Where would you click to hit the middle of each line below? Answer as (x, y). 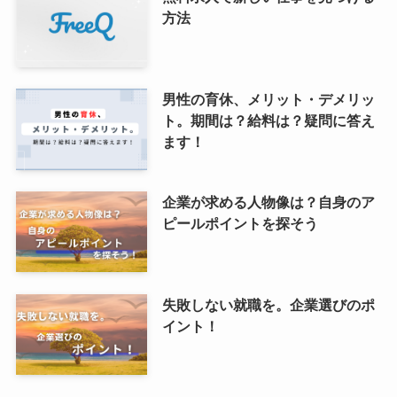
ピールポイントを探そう (240, 223)
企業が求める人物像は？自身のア (268, 202)
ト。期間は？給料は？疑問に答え (268, 120)
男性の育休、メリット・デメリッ (268, 99)
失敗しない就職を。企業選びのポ (268, 304)
